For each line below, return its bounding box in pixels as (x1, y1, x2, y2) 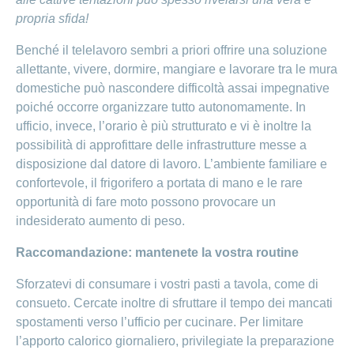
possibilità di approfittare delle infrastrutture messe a (16, 138, 307, 153)
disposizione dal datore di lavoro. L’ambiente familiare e (16, 157, 327, 171)
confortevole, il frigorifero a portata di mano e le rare (16, 176, 303, 190)
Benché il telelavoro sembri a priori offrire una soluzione (16, 43, 327, 58)
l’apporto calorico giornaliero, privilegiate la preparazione (16, 334, 334, 348)
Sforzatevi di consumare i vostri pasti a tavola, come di (16, 277, 318, 292)
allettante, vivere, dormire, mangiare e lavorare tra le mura (16, 62, 337, 77)
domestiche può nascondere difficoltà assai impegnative (16, 81, 330, 96)
